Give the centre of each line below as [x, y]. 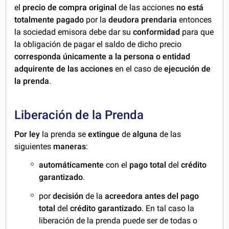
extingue [104, 134]
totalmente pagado [49, 19]
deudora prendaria [143, 19]
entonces [194, 19]
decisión [67, 196]
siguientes [34, 146]
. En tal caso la [168, 209]
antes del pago [172, 196]
